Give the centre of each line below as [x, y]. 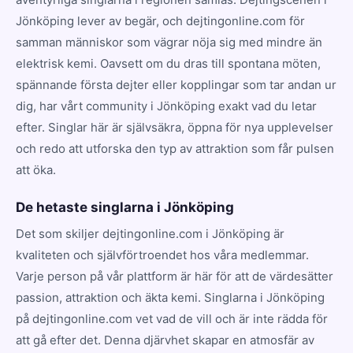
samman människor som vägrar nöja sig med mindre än [169, 42]
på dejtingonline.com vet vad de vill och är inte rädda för [172, 318]
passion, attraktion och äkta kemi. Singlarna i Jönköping [170, 297]
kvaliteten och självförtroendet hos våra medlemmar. [162, 255]
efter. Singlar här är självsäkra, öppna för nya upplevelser [175, 127]
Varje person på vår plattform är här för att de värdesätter [175, 276]
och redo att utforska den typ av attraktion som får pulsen [175, 148]
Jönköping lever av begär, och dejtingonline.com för [160, 20]
